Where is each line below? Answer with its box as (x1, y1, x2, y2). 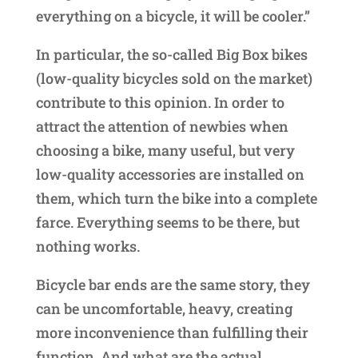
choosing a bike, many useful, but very (35, 141, 295, 161)
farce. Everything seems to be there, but (35, 213, 300, 233)
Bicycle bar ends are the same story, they (35, 275, 310, 295)
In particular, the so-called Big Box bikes (35, 45, 308, 65)
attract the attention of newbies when (35, 117, 288, 137)
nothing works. (35, 237, 143, 257)
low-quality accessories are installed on (35, 165, 304, 185)
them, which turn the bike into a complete (35, 189, 317, 209)
